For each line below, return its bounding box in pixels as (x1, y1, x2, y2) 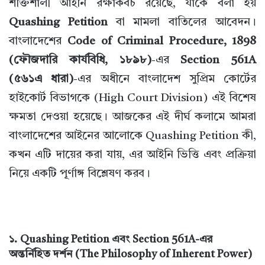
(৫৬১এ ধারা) (9, 74, 74, 86)
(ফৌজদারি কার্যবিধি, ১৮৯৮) (9, 55, 151, 67)
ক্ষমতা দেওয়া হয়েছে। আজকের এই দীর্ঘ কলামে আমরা (9, 112, 256, 124)
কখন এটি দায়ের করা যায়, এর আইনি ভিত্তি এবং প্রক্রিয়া (9, 150, 256, 161)
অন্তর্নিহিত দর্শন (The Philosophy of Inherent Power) (9, 249, 252, 260)
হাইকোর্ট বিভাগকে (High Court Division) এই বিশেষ (9, 93, 256, 105)
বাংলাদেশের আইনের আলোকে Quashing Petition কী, (9, 131, 256, 143)
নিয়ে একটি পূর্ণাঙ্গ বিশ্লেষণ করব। (9, 169, 150, 180)
